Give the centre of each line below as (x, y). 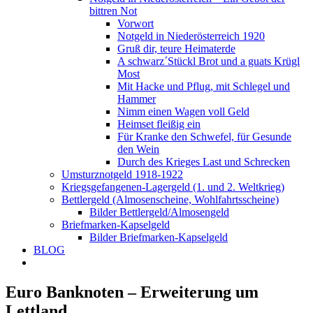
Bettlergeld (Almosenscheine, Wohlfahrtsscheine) (170, 199)
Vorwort (136, 23)
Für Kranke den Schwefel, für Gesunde (204, 137)
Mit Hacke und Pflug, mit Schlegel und (204, 86)
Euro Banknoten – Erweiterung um (132, 292)
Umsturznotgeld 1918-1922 (122, 174)
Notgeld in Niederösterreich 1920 (191, 36)
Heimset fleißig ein (159, 124)
